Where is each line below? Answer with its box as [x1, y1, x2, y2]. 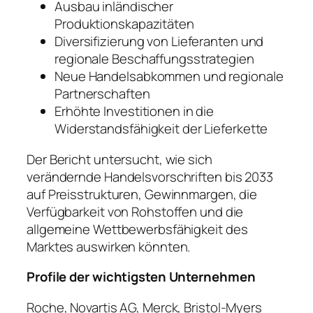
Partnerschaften [54, 85, 150, 103]
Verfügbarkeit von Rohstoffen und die [27, 202, 244, 221]
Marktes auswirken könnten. [27, 237, 191, 256]
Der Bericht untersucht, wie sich [27, 150, 212, 168]
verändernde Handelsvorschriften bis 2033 [27, 167, 273, 186]
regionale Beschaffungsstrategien [54, 50, 254, 68]
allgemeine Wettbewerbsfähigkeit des [27, 219, 248, 238]
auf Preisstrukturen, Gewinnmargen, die [27, 184, 258, 203]
